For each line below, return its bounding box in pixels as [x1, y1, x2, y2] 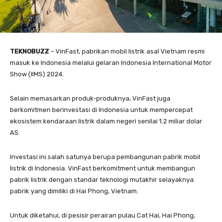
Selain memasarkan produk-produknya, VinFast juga [10, 95, 170, 103]
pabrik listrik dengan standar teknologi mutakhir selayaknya [10, 176, 194, 184]
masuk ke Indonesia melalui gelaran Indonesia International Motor [10, 59, 212, 67]
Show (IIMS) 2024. [10, 70, 64, 78]
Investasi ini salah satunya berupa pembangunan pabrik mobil [10, 153, 200, 161]
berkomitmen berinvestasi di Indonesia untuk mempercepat [10, 106, 193, 114]
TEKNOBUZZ [10, 48, 49, 55]
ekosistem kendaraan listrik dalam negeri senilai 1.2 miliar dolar [10, 117, 202, 125]
